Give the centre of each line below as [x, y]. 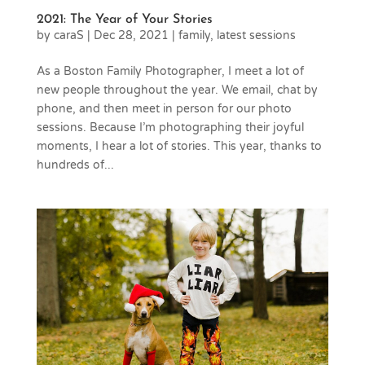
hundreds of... [75, 165]
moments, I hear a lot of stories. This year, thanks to [179, 146]
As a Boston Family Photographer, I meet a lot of [170, 71]
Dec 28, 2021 [131, 35]
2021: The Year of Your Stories [124, 19]
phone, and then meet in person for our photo [164, 108]
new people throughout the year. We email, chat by [177, 90]
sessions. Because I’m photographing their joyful [170, 127]
